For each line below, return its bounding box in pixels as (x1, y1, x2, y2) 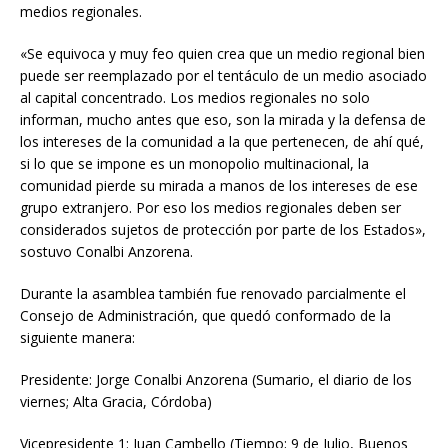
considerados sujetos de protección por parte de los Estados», (20, 220, 426, 240)
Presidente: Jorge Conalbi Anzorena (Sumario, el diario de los (20, 370, 412, 390)
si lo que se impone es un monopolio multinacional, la (20, 154, 369, 174)
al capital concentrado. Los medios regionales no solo (20, 88, 370, 108)
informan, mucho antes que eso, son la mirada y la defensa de (20, 110, 426, 130)
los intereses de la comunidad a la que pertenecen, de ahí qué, (20, 132, 424, 152)
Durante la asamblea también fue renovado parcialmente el (20, 284, 406, 304)
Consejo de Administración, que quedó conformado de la (20, 306, 391, 326)
